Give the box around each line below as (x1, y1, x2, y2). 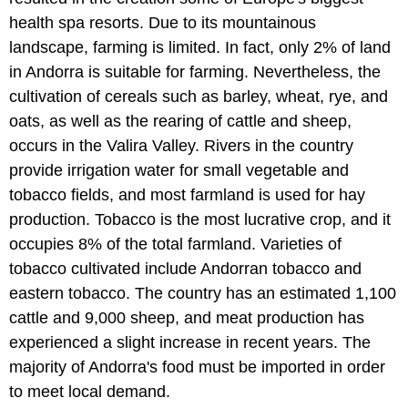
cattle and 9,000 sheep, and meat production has (9, 308, 364, 327)
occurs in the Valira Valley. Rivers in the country (9, 136, 353, 155)
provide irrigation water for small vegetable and (9, 160, 349, 179)
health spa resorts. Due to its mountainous (9, 13, 316, 32)
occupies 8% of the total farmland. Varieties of (9, 234, 342, 253)
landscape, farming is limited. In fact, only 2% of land (9, 37, 391, 56)
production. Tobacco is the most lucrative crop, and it (9, 209, 391, 229)
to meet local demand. (9, 382, 170, 401)
